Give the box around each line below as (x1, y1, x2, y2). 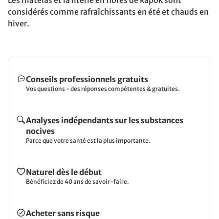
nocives (26, 126, 55, 136)
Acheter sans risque (26, 208, 100, 218)
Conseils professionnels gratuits (26, 74, 148, 84)
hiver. (8, 18, 29, 28)
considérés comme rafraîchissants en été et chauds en (8, 6, 209, 17)
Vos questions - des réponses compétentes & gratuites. (26, 85, 180, 92)
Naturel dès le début (26, 167, 102, 177)
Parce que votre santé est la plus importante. (26, 136, 151, 144)
